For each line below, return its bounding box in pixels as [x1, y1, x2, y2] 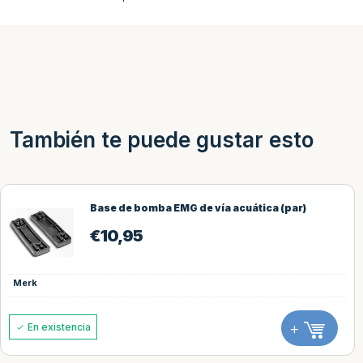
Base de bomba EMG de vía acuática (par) [89, 201, 306, 214]
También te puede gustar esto [10, 126, 314, 152]
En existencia [24, 321, 91, 334]
